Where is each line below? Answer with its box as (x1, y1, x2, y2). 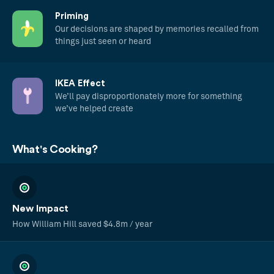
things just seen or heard (55, 37, 151, 46)
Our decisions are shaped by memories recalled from (55, 24, 259, 34)
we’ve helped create (55, 104, 133, 113)
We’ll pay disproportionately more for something (55, 92, 242, 101)
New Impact (12, 203, 68, 213)
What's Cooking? (12, 143, 98, 155)
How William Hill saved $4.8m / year (12, 220, 152, 229)
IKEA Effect (55, 78, 105, 88)
